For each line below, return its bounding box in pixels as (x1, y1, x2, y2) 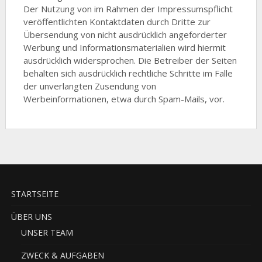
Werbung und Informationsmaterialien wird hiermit (23, 42, 226, 53)
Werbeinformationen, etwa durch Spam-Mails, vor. (23, 93, 225, 105)
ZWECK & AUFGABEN (20, 250, 104, 261)
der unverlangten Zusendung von (23, 80, 156, 92)
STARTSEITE (11, 188, 58, 199)
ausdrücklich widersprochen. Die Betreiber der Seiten (23, 54, 237, 66)
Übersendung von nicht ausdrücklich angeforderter (23, 29, 227, 40)
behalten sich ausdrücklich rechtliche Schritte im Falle (23, 67, 233, 79)
